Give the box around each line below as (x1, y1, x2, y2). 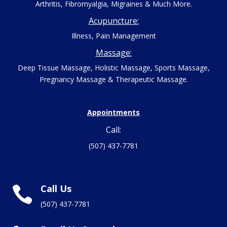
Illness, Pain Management (71, 30, 156, 41)
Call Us (40, 182, 71, 195)
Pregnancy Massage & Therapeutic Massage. (39, 74, 188, 84)
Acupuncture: (88, 15, 139, 26)
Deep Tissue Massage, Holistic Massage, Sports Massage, (17, 62, 210, 72)
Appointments (87, 107, 140, 117)
